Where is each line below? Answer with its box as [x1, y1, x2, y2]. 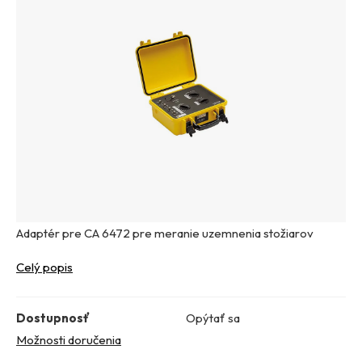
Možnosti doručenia [16, 332, 121, 348]
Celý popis [16, 259, 73, 276]
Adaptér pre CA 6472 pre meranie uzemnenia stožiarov [16, 225, 314, 242]
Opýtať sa [186, 310, 240, 326]
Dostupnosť [16, 310, 90, 326]
